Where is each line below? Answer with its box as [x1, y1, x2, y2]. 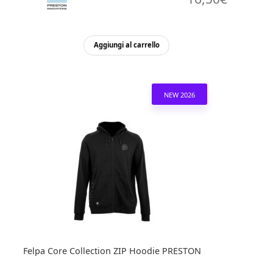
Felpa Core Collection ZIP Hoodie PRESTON [23, 244, 201, 257]
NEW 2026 [163, 90, 195, 99]
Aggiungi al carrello [93, 40, 160, 50]
